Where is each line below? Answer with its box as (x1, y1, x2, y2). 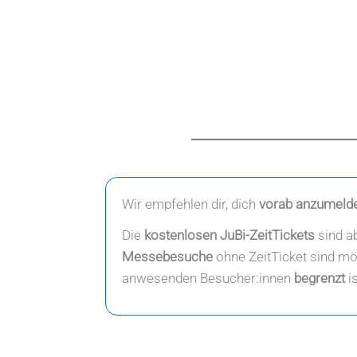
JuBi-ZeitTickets (220, 226, 315, 243)
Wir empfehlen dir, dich (122, 195, 259, 212)
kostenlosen (144, 226, 217, 243)
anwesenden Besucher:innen (122, 269, 294, 286)
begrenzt (294, 269, 345, 286)
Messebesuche (122, 248, 213, 265)
